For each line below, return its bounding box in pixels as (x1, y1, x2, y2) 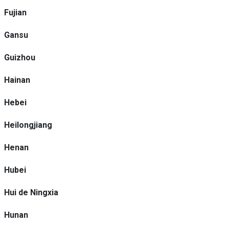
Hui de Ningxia (4, 188, 58, 197)
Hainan (4, 75, 30, 85)
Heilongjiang (4, 120, 52, 130)
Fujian (4, 8, 27, 17)
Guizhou (4, 53, 35, 62)
